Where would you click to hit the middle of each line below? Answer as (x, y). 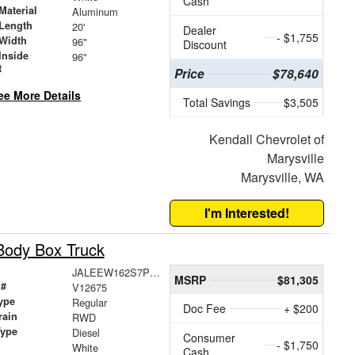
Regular (89, 303)
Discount (205, 45)
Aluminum (95, 12)
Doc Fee (205, 309)
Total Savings (217, 103)
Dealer (200, 31)
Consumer (210, 338)
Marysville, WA (282, 177)
